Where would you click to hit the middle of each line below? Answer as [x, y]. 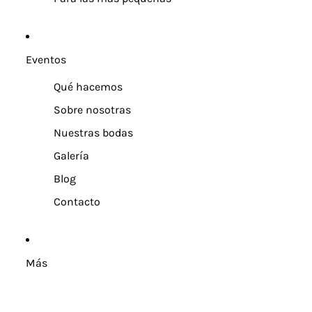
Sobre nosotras [92, 110]
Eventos [46, 60]
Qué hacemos [88, 87]
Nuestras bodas [93, 133]
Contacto [77, 202]
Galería [71, 156]
